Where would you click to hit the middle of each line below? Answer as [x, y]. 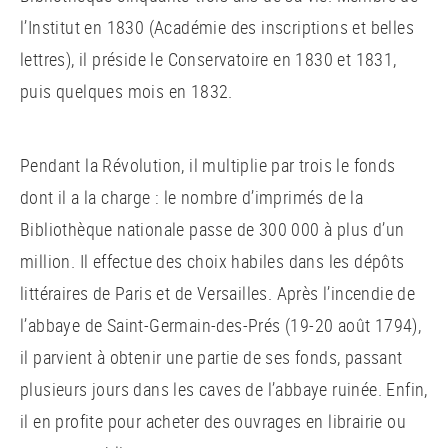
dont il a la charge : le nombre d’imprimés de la [192, 197]
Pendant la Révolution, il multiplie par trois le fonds [208, 165]
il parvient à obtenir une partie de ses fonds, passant [211, 357]
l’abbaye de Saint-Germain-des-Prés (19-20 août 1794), [221, 325]
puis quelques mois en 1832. [126, 91]
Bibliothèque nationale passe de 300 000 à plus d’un [212, 229]
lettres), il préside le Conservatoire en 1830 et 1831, [208, 59]
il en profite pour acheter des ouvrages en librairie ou [213, 421]
